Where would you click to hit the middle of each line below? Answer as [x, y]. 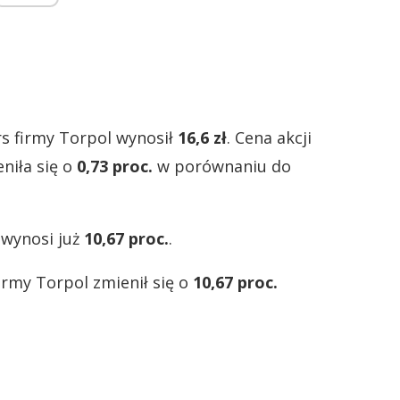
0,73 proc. [115, 166]
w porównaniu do [222, 166]
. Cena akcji [269, 137]
